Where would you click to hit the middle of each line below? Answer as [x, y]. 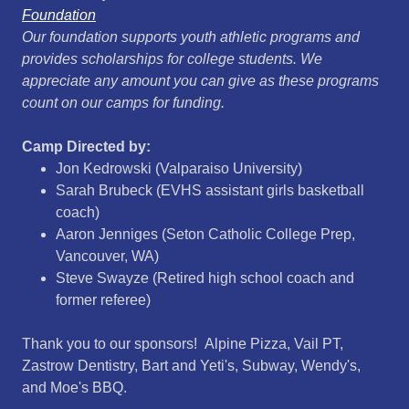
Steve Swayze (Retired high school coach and [204, 278]
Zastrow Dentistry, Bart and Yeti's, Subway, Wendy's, [191, 366]
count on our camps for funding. [123, 103]
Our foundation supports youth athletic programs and [191, 37]
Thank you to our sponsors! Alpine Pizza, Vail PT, [183, 344]
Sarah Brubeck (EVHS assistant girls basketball [210, 190]
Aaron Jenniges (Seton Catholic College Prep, [205, 234]
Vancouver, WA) [107, 256]
